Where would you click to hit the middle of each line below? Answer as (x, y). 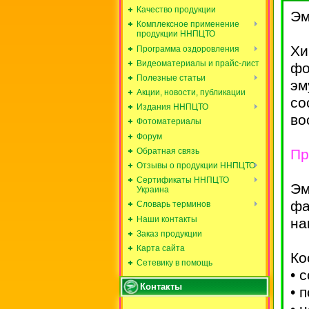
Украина (153, 190)
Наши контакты (167, 219)
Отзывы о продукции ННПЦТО (196, 166)
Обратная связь (168, 151)
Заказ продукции (169, 233)
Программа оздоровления (188, 49)
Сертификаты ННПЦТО (183, 180)
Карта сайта (161, 248)
